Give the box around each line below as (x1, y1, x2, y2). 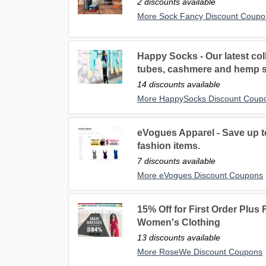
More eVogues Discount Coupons (137, 170, 264, 180)
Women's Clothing (137, 217, 221, 228)
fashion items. (137, 141, 201, 151)
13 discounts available (137, 233, 221, 243)
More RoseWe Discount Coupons (137, 247, 263, 257)
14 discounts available (137, 80, 221, 90)
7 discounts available (137, 156, 216, 166)
